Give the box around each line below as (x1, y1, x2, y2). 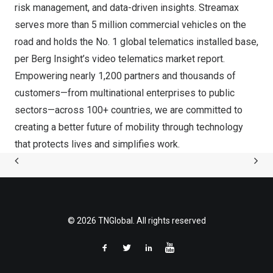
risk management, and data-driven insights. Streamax (15, 2, 239, 13)
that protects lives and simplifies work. (15, 138, 180, 150)
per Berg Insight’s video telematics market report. (15, 53, 225, 65)
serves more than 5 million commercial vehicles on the (15, 19, 246, 30)
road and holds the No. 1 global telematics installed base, (15, 36, 258, 48)
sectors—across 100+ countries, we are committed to (15, 104, 243, 116)
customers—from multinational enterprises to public (15, 87, 235, 99)
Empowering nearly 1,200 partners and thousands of (15, 70, 236, 82)
